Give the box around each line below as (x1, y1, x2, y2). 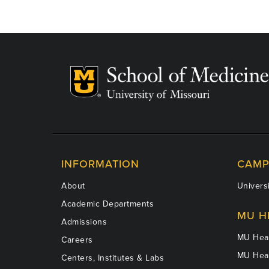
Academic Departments (61, 198, 154, 209)
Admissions (61, 216, 107, 227)
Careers (61, 234, 93, 245)
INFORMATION (61, 157, 139, 171)
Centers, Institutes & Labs (61, 252, 164, 263)
